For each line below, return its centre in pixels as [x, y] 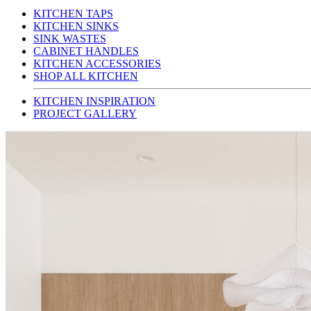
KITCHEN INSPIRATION [94, 101]
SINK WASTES [70, 39]
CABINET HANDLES [86, 51]
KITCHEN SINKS [76, 26]
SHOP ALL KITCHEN [86, 76]
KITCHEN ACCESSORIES [97, 64]
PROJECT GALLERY [85, 114]
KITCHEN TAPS [73, 14]
